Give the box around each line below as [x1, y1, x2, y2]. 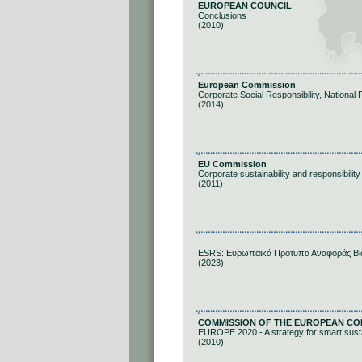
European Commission [198, 80, 296, 90]
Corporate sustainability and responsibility [198, 169, 360, 179]
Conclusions [198, 11, 246, 20]
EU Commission [198, 159, 267, 169]
